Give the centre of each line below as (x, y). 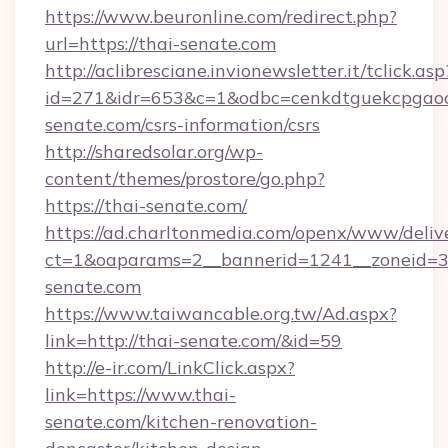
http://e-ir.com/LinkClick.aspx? (170, 367)
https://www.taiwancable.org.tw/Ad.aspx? (221, 313)
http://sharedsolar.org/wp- (154, 151)
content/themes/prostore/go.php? (185, 178)
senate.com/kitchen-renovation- (181, 421)
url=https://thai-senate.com (160, 43)
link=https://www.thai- (140, 394)
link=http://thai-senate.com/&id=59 (193, 340)
